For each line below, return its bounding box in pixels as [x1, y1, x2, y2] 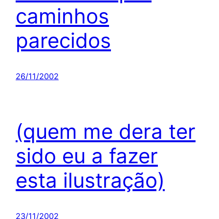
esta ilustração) [16, 168, 165, 193]
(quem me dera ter [16, 119, 196, 144]
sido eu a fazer [16, 143, 158, 169]
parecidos [16, 28, 111, 53]
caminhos [16, 3, 109, 29]
